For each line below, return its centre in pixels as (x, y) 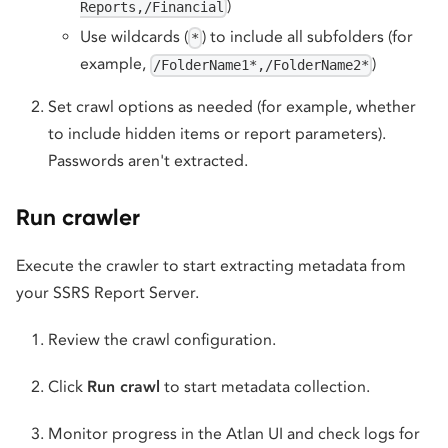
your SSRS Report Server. (107, 293)
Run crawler (78, 218)
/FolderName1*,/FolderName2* (261, 65)
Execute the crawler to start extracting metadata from (211, 266)
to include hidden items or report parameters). (217, 134)
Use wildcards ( (134, 36)
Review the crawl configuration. (162, 340)
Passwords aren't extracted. (148, 161)
